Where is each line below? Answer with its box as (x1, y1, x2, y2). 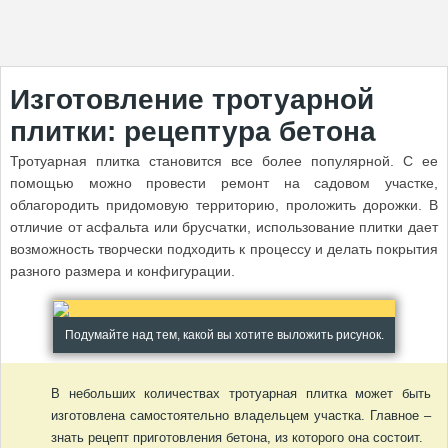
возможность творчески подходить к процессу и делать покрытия (9, 241, 439, 257)
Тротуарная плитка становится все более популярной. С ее (9, 153, 439, 169)
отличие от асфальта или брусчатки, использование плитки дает (9, 219, 439, 235)
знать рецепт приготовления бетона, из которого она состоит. (51, 429, 424, 445)
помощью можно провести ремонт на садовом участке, (9, 175, 439, 191)
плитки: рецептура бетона (9, 116, 376, 147)
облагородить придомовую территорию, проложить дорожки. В (9, 197, 439, 213)
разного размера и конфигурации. (9, 263, 235, 279)
